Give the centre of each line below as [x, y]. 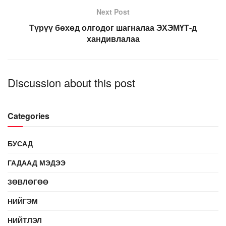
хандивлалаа [113, 38]
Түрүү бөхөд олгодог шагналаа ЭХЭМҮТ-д [113, 27]
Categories [29, 116]
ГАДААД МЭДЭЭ [37, 162]
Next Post [113, 11]
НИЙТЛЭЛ [25, 220]
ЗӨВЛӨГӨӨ [28, 181]
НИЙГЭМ [23, 201]
